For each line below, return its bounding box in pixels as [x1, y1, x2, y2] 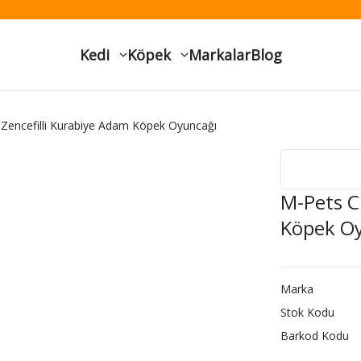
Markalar [188, 44, 251, 64]
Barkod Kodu [280, 328, 349, 343]
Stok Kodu [280, 305, 334, 320]
